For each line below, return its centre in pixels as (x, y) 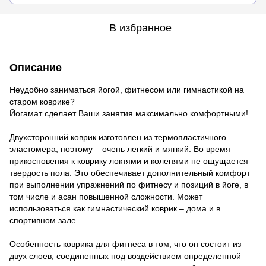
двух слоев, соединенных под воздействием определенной (125, 256)
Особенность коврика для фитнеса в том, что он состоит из (125, 244)
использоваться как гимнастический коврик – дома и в (115, 208)
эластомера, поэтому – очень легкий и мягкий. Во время (120, 149)
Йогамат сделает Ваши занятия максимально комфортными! (129, 113)
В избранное (140, 28)
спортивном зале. (44, 220)
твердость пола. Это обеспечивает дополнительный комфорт (130, 172)
